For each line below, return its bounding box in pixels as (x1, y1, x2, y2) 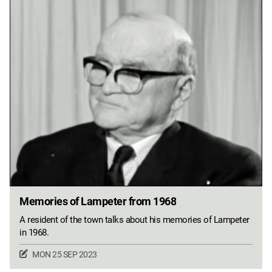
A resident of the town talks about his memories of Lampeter (19, 214, 250, 226)
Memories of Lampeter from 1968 (19, 195, 176, 208)
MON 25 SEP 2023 (32, 250, 97, 260)
